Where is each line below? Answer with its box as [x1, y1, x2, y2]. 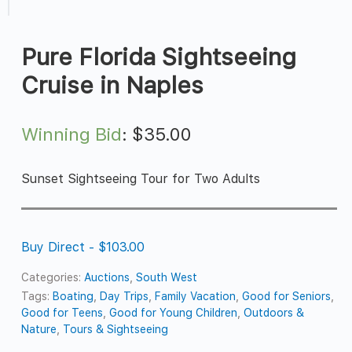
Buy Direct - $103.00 [21, 239, 145, 255]
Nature [21, 322, 57, 335]
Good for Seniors [242, 289, 332, 302]
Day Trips [100, 289, 149, 302]
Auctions [84, 270, 130, 284]
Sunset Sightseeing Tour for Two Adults [21, 170, 261, 186]
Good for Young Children [109, 306, 238, 319]
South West [136, 270, 198, 284]
